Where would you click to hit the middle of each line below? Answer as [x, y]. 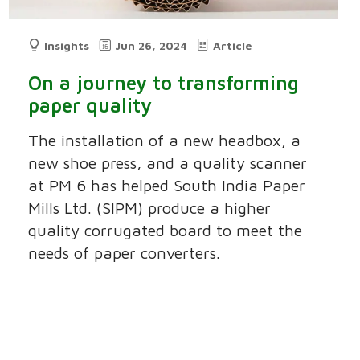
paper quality [90, 106]
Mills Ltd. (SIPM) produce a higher [150, 208]
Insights [67, 46]
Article [233, 46]
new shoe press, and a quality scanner [168, 163]
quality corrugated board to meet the [166, 231]
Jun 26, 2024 [151, 46]
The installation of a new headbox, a [165, 141]
